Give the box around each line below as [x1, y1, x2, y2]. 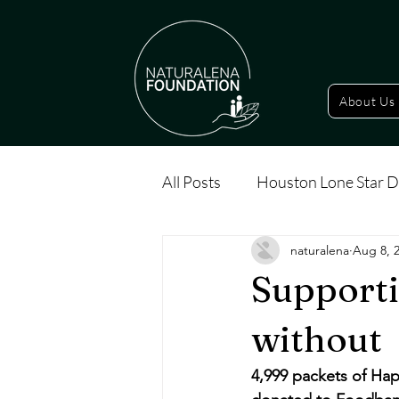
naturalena [290, 241, 349, 258]
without [251, 317, 382, 361]
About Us [339, 94, 395, 109]
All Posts [162, 171, 221, 191]
